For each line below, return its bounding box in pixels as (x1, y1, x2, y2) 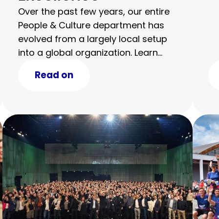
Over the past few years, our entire (18, 5, 170, 18)
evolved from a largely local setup (18, 33, 167, 45)
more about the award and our (18, 60, 154, 73)
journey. (18, 74, 52, 87)
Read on (34, 68, 73, 82)
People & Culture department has (18, 19, 164, 32)
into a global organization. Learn (18, 46, 158, 59)
